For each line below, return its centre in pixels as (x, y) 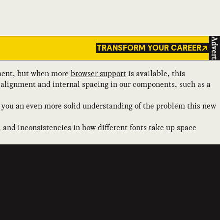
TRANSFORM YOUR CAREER (149, 48)
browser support (98, 73)
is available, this (156, 73)
